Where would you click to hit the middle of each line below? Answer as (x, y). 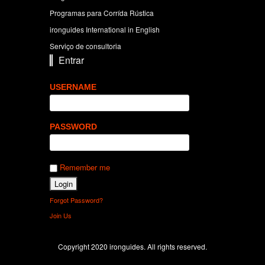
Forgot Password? (76, 200)
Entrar (71, 60)
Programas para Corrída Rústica (102, 13)
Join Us (61, 216)
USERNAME (73, 87)
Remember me (84, 167)
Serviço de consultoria (85, 46)
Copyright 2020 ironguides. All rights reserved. (132, 247)
